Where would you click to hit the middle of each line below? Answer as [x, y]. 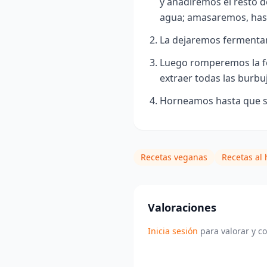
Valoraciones [182, 208]
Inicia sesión [173, 231]
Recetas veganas [174, 157]
